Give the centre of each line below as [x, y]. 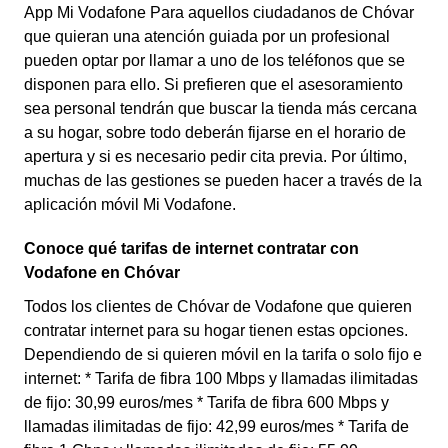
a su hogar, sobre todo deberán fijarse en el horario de [215, 132]
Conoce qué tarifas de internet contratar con [191, 248]
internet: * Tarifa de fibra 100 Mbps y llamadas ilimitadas [221, 378]
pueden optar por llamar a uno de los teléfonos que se [214, 60]
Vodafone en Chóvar [102, 272]
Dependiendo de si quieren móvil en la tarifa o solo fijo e [223, 354]
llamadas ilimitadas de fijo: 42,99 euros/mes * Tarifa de [216, 426]
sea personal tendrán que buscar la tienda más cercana [220, 108]
